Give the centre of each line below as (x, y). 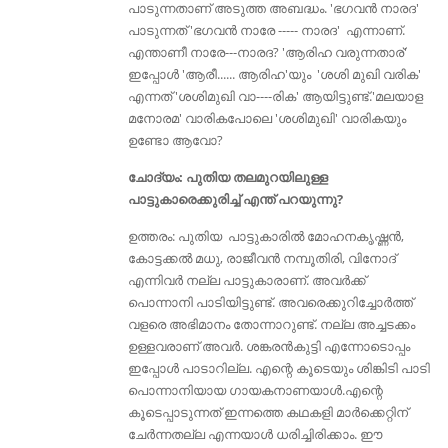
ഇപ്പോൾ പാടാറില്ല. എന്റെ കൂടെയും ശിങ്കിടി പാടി (278, 368)
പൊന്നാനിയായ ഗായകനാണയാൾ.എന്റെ (255, 390)
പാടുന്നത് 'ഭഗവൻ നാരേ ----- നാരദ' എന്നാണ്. (266, 30)
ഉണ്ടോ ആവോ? (175, 140)
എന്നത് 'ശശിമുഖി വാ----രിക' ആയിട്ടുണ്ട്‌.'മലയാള (275, 96)
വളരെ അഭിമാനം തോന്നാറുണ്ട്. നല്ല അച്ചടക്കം (271, 324)
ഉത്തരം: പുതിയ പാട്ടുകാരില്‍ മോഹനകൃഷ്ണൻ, (265, 236)
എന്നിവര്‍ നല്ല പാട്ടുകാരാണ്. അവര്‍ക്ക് (246, 280)
